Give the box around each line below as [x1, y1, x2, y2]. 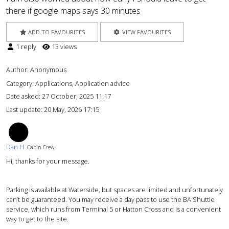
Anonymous [30, 64, 66, 74]
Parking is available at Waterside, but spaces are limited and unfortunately [6, 185, 223, 194]
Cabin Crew [27, 144, 54, 151]
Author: [6, 64, 30, 74]
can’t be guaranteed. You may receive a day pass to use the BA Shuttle [6, 195, 215, 204]
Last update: [6, 104, 44, 114]
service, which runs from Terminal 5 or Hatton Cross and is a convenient [6, 204, 221, 214]
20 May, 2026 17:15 [44, 104, 99, 114]
